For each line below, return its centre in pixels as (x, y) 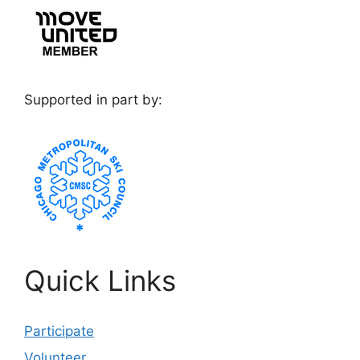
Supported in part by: (93, 100)
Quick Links (100, 280)
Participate (59, 331)
